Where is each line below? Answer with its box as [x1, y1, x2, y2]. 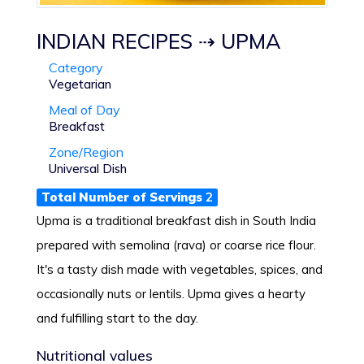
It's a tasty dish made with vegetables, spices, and [37, 261, 323, 277]
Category [49, 58, 103, 76]
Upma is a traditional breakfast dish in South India [37, 212, 316, 228]
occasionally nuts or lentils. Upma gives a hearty [37, 285, 305, 301]
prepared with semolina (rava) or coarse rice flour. [37, 236, 316, 253]
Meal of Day [49, 101, 120, 118]
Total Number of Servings [41, 189, 202, 206]
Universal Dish [49, 160, 127, 176]
